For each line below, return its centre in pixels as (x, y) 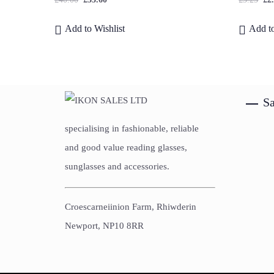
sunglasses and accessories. (117, 167)
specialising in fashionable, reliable (132, 129)
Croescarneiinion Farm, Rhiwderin (131, 207)
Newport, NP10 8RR (104, 226)
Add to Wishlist (95, 29)
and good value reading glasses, (126, 148)
